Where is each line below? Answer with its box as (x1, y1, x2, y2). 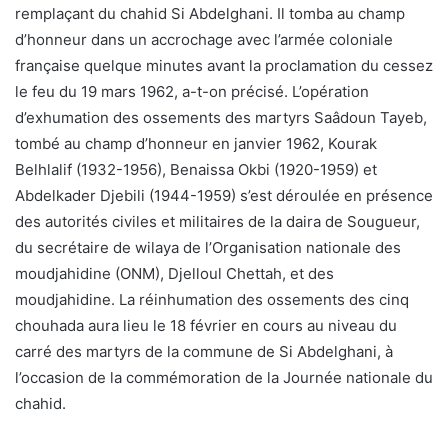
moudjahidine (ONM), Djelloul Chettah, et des (15, 263, 334, 283)
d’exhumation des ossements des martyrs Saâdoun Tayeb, (15, 107, 427, 127)
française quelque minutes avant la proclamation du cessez (15, 55, 433, 75)
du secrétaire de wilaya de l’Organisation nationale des (15, 237, 401, 257)
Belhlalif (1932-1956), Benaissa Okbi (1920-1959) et (15, 159, 377, 179)
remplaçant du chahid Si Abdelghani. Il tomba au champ (15, 3, 405, 23)
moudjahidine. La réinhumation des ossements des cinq (15, 289, 409, 309)
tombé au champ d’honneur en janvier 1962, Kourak (15, 133, 377, 153)
